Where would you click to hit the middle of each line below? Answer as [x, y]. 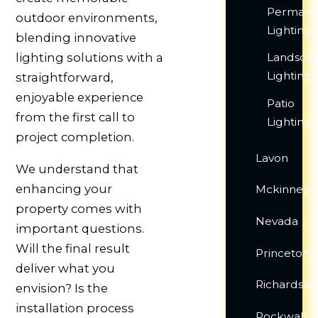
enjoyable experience [79, 98]
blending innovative [76, 38]
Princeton [283, 253]
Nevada [277, 221]
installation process [75, 308]
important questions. [79, 229]
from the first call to [75, 117]
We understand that [77, 169]
